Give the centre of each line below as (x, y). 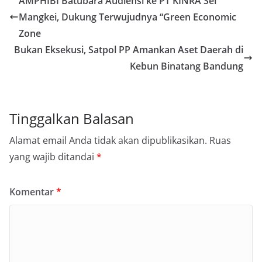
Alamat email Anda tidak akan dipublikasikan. (108, 141)
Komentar (33, 192)
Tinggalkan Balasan (72, 119)
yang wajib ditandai (53, 157)
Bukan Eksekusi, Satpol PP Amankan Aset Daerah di (129, 50)
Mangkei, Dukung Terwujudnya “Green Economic (127, 17)
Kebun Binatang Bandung (187, 66)
